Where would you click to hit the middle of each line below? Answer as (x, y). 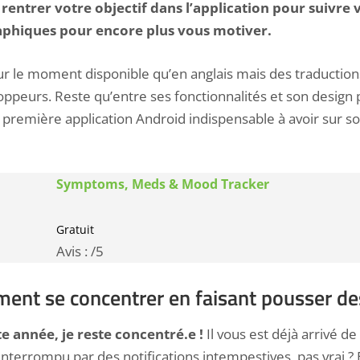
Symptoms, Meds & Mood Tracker (163, 184)
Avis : (74, 252)
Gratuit (75, 230)
